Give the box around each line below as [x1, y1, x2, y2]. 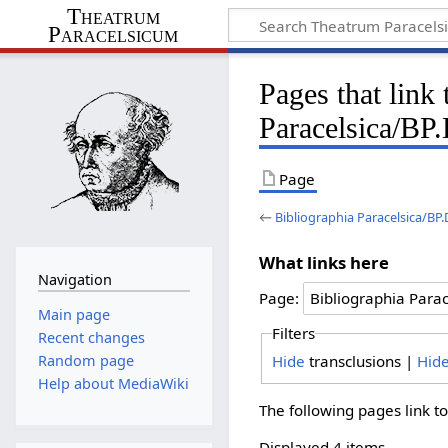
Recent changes [37, 327, 145, 347]
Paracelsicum [48, 21, 179, 47]
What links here [259, 250, 390, 274]
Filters [271, 323, 315, 344]
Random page [37, 351, 134, 371]
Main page [37, 304, 110, 324]
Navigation [37, 270, 112, 290]
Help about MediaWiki [37, 374, 189, 394]
